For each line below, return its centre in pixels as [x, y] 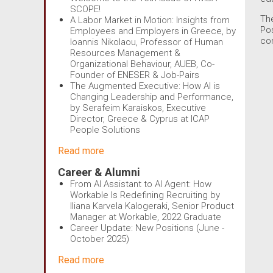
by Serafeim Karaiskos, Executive [138, 108]
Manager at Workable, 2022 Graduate [146, 217]
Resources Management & [125, 53]
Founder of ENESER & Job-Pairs [135, 75]
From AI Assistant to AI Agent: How [141, 184]
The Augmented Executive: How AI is [145, 86]
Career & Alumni [99, 172]
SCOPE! [85, 9]
